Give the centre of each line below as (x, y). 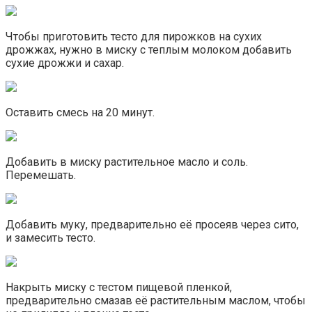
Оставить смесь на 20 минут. (80, 112)
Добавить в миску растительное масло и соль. (127, 162)
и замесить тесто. (50, 237)
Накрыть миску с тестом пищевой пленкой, (119, 287)
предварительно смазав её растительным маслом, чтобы (156, 300)
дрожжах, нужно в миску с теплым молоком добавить (149, 49)
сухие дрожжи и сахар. (65, 63)
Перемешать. (41, 175)
